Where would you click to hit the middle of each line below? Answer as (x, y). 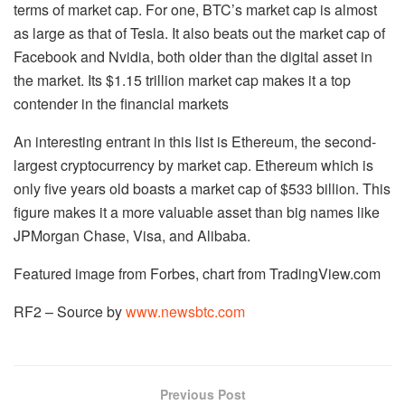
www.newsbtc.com (185, 312)
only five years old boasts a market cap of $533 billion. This (202, 189)
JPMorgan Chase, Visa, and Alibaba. (132, 236)
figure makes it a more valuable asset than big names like (197, 212)
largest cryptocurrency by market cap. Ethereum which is (193, 165)
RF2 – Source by (70, 312)
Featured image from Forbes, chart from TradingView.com (197, 274)
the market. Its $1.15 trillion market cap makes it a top (182, 80)
